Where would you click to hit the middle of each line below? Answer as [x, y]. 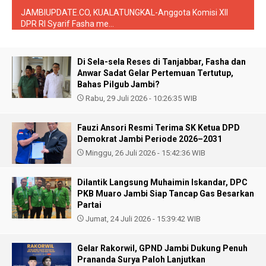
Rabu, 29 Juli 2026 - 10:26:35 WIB [140, 98]
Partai [89, 205]
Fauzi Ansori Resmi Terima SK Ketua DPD [159, 128]
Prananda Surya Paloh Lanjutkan [141, 259]
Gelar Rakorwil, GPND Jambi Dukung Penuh [162, 248]
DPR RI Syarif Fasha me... [67, 24]
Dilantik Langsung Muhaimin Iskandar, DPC [162, 182]
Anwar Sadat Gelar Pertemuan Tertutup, [155, 73]
